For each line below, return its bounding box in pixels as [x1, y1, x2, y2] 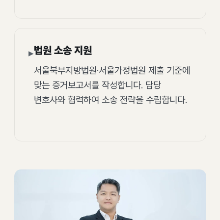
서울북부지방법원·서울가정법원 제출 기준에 [34, 64, 190, 76]
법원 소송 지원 [34, 44, 92, 57]
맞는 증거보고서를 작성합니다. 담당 [34, 79, 161, 91]
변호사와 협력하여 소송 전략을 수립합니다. [34, 94, 187, 106]
